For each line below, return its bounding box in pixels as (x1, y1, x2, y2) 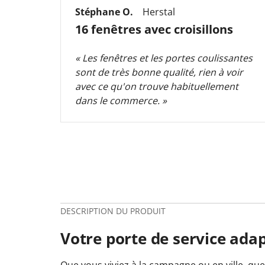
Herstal (143, 5, 175, 18)
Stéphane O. (75, 5, 133, 18)
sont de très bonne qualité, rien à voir (75, 65, 243, 79)
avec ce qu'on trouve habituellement (75, 79, 238, 93)
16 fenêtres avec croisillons (75, 21, 233, 37)
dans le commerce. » (75, 93, 167, 107)
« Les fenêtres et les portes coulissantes (75, 51, 253, 64)
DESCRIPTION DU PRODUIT (60, 205, 166, 216)
